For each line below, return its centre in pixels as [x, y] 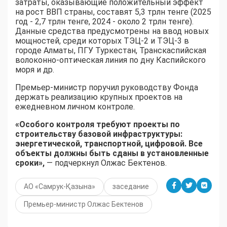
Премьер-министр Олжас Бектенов [84, 204]
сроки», [31, 163]
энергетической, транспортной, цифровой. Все [109, 144]
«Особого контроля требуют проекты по [98, 125]
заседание [131, 187]
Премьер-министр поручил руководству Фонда [107, 88]
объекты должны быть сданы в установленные [112, 154]
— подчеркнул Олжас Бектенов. [107, 163]
